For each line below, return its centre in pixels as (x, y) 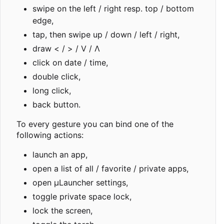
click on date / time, (70, 63)
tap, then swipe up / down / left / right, (106, 35)
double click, (56, 77)
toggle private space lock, (82, 197)
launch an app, (60, 155)
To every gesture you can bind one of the (95, 124)
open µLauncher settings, (80, 183)
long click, (52, 91)
